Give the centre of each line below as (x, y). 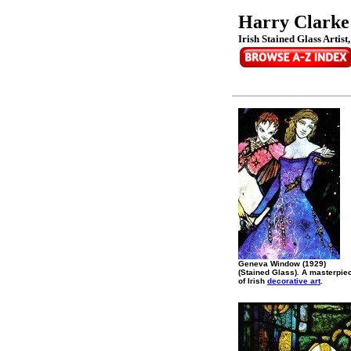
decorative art (294, 281)
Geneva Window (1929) (282, 264)
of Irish (253, 281)
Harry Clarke (294, 22)
